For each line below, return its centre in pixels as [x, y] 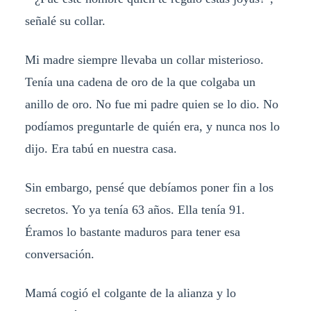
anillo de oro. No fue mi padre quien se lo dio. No [151, 104]
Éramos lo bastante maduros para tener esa [132, 232]
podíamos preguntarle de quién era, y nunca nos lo [152, 126]
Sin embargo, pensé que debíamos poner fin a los [149, 187]
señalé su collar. [65, 20]
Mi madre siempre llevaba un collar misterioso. [144, 59]
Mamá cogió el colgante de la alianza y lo [130, 293]
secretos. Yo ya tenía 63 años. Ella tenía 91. [135, 209]
